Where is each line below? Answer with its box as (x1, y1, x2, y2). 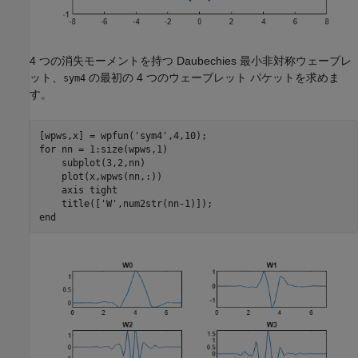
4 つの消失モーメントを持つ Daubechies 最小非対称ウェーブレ (30, 54, 352, 68)
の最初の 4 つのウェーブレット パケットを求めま (86, 71, 340, 85)
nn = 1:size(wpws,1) (55, 143, 168, 155)
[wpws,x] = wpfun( (38, 129, 134, 141)
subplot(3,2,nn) (38, 157, 145, 169)
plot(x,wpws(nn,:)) (38, 170, 162, 182)
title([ (38, 197, 101, 209)
